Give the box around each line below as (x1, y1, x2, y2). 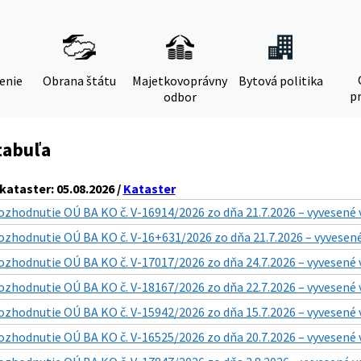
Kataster (122, 180, 176, 197)
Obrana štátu (42, 73, 116, 89)
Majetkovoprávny (132, 73, 227, 89)
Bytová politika (238, 73, 323, 89)
